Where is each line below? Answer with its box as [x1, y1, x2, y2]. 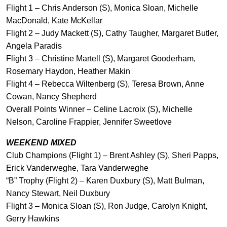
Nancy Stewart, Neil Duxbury [6, 189, 110, 198]
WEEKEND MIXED [6, 138, 77, 147]
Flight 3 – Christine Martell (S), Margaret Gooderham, [6, 54, 196, 63]
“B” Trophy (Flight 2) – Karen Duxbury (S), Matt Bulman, [6, 176, 204, 185]
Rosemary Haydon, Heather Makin [6, 67, 130, 75]
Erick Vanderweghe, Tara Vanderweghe [6, 164, 148, 172]
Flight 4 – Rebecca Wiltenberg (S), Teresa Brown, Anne [6, 80, 204, 88]
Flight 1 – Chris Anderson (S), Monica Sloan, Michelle [6, 4, 198, 12]
